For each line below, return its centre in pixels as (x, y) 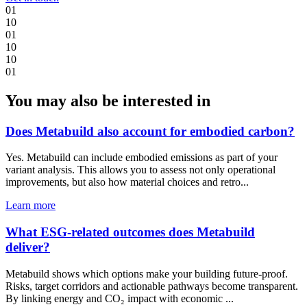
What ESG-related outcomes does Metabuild (130, 232)
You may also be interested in (108, 100)
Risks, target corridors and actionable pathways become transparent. (152, 286)
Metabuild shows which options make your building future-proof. (147, 273)
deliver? (28, 247)
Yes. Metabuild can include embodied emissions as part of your (142, 158)
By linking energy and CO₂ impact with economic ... (120, 298)
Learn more (30, 206)
